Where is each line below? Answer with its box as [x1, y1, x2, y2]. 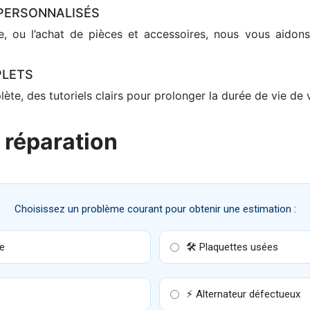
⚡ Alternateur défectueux [186, 288, 300, 300]
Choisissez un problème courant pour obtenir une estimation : [14, 203, 296, 215]
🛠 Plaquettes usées [186, 241, 278, 253]
